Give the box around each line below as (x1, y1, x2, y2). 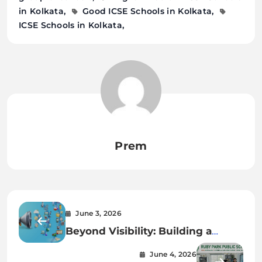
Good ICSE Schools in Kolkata (82, 5, 212, 16)
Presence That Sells (65, 239, 167, 252)
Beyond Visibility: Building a (65, 224, 212, 237)
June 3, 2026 (75, 208, 122, 218)
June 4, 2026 (150, 249, 196, 258)
